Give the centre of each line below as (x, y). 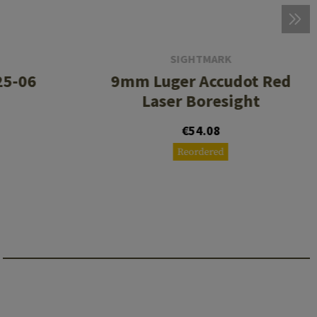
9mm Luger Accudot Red (201, 81)
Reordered (201, 152)
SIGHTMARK (201, 59)
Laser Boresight (201, 101)
